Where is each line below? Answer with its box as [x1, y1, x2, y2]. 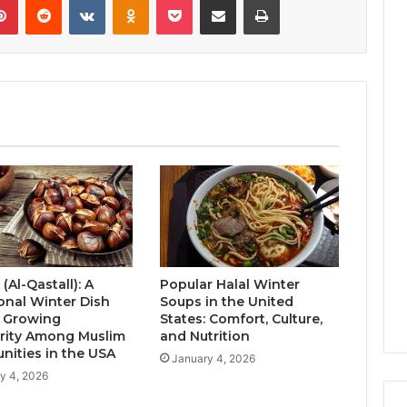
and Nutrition [159, 327, 250, 344]
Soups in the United [159, 293, 293, 310]
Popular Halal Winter [159, 275, 300, 293]
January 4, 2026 [171, 351, 255, 365]
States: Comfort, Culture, [159, 310, 323, 327]
